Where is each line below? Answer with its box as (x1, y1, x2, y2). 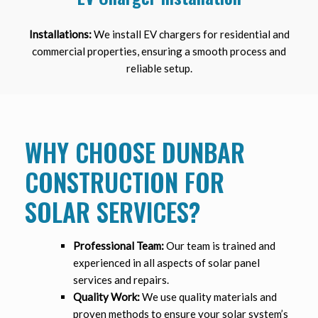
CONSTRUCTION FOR (25, 163, 224, 201)
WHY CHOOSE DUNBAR (25, 133, 245, 171)
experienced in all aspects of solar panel (72, 256, 260, 270)
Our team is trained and (163, 239, 275, 253)
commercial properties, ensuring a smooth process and (32, 45, 286, 58)
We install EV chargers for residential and (91, 28, 290, 41)
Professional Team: (72, 239, 164, 253)
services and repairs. (72, 273, 169, 287)
